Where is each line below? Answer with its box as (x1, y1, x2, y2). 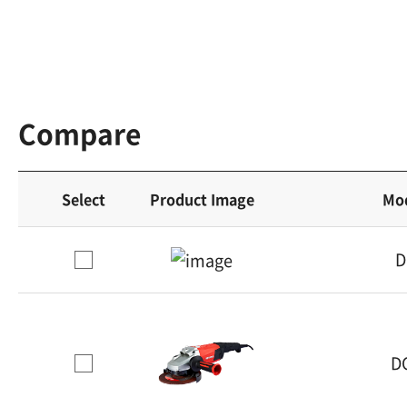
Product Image (149, 187, 254, 210)
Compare (18, 112, 141, 154)
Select (62, 187, 106, 210)
